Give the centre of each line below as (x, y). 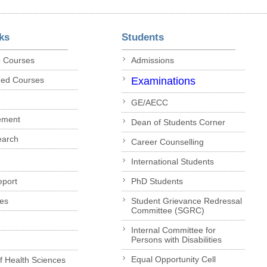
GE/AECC (149, 102)
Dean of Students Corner (178, 122)
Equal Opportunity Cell (173, 259)
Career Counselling (167, 142)
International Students (172, 161)
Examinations (163, 81)
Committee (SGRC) (167, 210)
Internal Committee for (173, 230)
